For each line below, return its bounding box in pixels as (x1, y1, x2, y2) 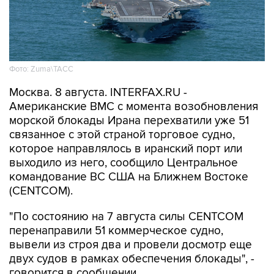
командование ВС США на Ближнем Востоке (9, 170, 248, 184)
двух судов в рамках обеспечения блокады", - (9, 252, 254, 266)
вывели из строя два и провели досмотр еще (9, 238, 252, 252)
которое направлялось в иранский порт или (9, 142, 242, 156)
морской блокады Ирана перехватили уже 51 (9, 114, 249, 128)
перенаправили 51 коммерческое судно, (9, 224, 223, 238)
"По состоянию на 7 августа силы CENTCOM (9, 210, 243, 224)
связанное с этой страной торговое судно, (9, 128, 235, 142)
